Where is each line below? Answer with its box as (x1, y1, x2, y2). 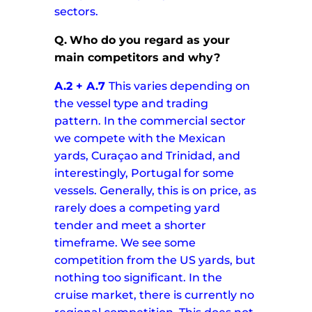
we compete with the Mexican (54, 132, 226, 146)
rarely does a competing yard (54, 201, 221, 215)
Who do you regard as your (70, 33, 231, 47)
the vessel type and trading (54, 97, 209, 111)
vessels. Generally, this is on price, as (54, 184, 257, 198)
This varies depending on (109, 79, 251, 93)
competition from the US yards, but (54, 253, 256, 267)
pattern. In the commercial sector (54, 114, 247, 128)
